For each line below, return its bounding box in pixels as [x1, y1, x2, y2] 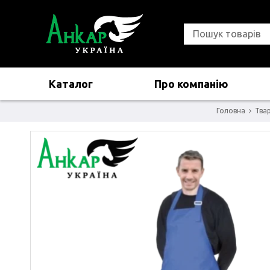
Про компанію [154, 78, 228, 90]
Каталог [48, 78, 93, 90]
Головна [216, 107, 245, 115]
